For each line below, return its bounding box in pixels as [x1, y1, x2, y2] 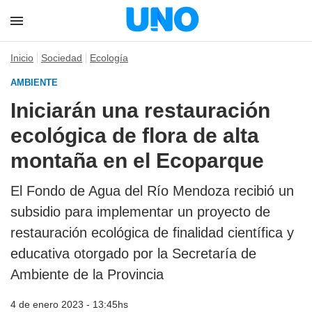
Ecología [90, 52, 128, 63]
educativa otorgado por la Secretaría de [10, 246, 256, 261]
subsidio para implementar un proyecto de [10, 204, 270, 219]
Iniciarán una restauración [10, 99, 270, 122]
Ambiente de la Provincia [10, 267, 164, 282]
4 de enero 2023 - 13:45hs [10, 299, 128, 310]
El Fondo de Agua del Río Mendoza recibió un [10, 183, 294, 198]
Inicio [10, 52, 33, 63]
